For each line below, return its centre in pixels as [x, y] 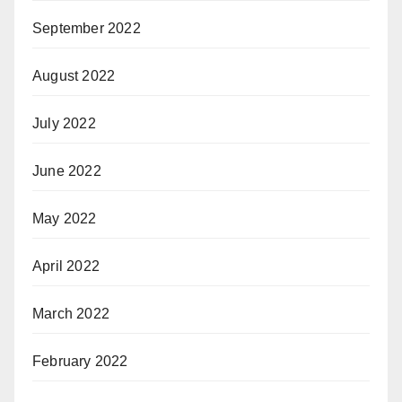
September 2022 [87, 28]
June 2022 [67, 170]
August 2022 [74, 75]
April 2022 [66, 266]
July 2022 [64, 123]
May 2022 [65, 218]
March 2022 [71, 313]
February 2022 [80, 361]
